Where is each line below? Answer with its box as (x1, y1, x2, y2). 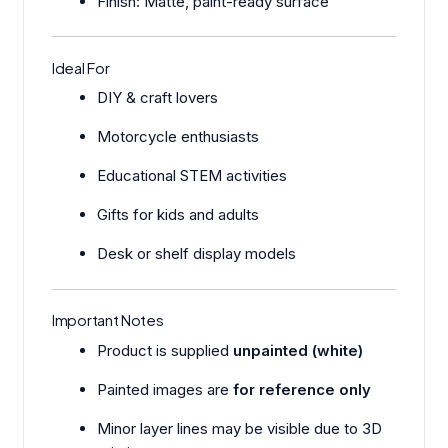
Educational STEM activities (97, 166, 288, 186)
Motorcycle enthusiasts (97, 127, 260, 147)
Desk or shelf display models (97, 244, 297, 264)
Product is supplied (97, 340, 234, 360)
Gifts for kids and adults (97, 205, 260, 225)
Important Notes (52, 310, 164, 330)
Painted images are (97, 379, 234, 399)
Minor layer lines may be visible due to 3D (97, 418, 383, 438)
